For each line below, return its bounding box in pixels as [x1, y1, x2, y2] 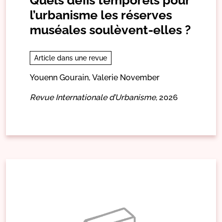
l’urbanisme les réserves [30, 7, 172, 22]
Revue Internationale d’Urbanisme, [30, 92, 157, 102]
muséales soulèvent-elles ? [30, 22, 191, 37]
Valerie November [92, 72, 160, 82]
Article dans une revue [34, 54, 107, 62]
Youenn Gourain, [30, 72, 90, 82]
